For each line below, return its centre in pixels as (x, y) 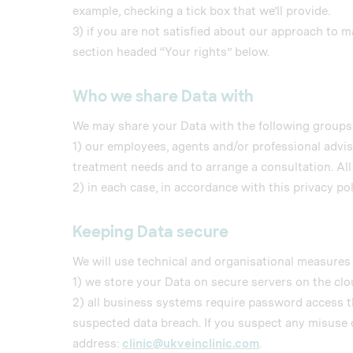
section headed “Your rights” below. (171, 52)
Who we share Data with (163, 97)
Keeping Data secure (150, 232)
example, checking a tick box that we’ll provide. (201, 11)
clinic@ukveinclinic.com (191, 344)
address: (97, 344)
